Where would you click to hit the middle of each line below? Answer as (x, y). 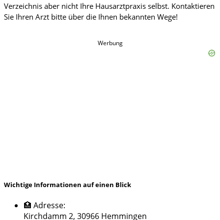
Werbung (110, 43)
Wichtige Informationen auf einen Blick (68, 185)
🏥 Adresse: (44, 206)
